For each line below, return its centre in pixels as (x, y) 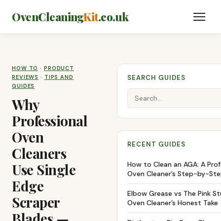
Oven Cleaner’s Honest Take (173, 203)
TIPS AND (59, 77)
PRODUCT (59, 68)
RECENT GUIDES (157, 144)
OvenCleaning (48, 17)
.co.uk (113, 17)
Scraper (36, 202)
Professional (50, 121)
